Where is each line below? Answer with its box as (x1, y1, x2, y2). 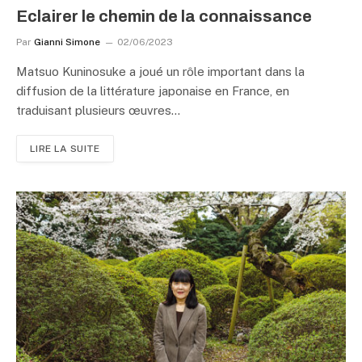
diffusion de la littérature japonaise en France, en (16, 84, 289, 98)
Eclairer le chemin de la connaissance (16, 7, 312, 25)
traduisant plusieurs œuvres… (16, 103, 180, 117)
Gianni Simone (34, 36, 100, 48)
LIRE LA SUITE (30, 143, 100, 154)
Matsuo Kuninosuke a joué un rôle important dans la (16, 65, 305, 78)
